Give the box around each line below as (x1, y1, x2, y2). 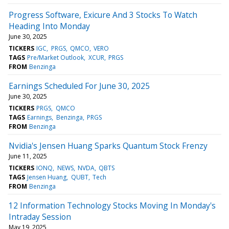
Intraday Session (9, 211, 71, 222)
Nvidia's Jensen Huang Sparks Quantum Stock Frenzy (9, 140, 208, 151)
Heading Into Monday (9, 20, 90, 32)
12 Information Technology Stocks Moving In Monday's (9, 199, 216, 211)
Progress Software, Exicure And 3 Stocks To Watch (9, 9, 197, 20)
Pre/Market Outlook (27, 53, 84, 62)
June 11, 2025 (9, 151, 47, 161)
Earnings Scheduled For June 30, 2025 (9, 80, 150, 91)
